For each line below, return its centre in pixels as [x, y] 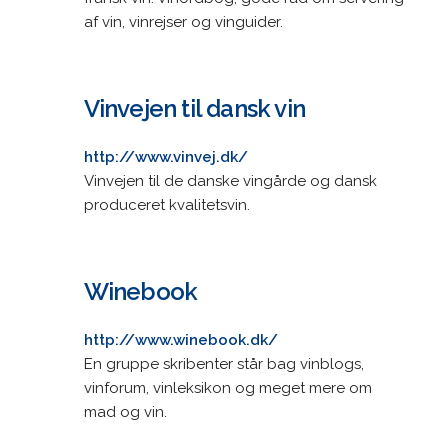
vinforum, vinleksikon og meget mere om [227, 387]
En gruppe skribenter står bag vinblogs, [223, 363]
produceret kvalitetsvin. [166, 204]
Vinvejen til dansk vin [194, 108]
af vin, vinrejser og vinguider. [183, 21]
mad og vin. [125, 411]
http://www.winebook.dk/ [180, 339]
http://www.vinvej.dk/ [165, 156]
